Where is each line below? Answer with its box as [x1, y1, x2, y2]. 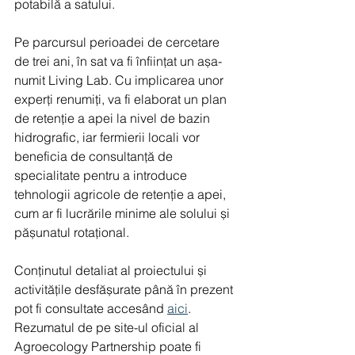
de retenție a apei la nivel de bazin [14, 109, 213, 126]
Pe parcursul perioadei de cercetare [14, 33, 223, 50]
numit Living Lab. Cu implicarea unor [14, 71, 227, 88]
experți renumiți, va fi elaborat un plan [14, 90, 230, 107]
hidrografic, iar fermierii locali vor [14, 128, 203, 145]
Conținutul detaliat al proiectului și [14, 261, 210, 278]
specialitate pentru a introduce [14, 166, 190, 183]
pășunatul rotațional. [14, 223, 129, 240]
